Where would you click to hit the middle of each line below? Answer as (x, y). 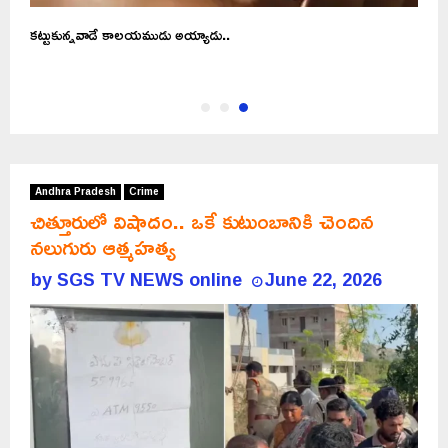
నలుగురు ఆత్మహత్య (103, 246)
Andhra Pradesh (75, 191)
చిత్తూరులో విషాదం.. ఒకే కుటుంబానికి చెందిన (202, 220)
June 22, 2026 (323, 278)
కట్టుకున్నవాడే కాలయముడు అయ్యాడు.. (130, 34)
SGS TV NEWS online (149, 278)
